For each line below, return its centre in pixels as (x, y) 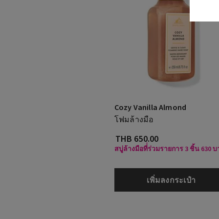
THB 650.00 (137, 139)
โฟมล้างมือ (134, 119)
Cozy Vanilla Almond (151, 107)
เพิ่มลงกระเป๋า (171, 180)
